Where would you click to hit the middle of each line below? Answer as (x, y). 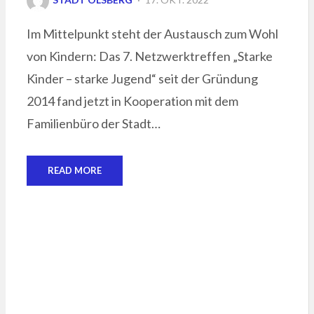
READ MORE (74, 170)
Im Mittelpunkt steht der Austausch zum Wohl (152, 33)
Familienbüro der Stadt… (93, 123)
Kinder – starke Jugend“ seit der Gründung (142, 78)
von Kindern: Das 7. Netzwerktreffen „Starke (149, 56)
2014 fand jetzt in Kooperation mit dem (132, 101)
